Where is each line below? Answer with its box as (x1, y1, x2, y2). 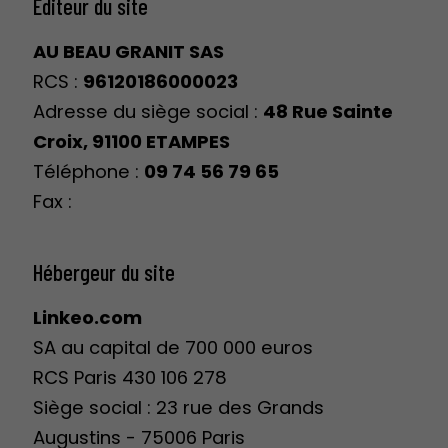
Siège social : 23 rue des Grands (33, 394, 324, 420)
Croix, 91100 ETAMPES (33, 128, 230, 154)
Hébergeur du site (33, 257, 175, 286)
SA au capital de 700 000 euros (33, 334, 313, 360)
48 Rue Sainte (263, 98, 393, 124)
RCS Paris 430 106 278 (33, 364, 227, 390)
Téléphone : (33, 158, 144, 184)
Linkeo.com (33, 304, 142, 330)
